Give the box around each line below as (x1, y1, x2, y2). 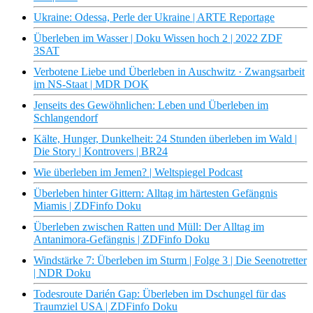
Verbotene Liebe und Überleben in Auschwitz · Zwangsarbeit (34, 66, 305, 78)
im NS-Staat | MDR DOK (34, 78, 149, 91)
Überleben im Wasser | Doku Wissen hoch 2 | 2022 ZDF (34, 32, 282, 45)
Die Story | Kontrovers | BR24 (34, 145, 168, 158)
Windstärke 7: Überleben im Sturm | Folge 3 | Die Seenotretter (34, 254, 307, 267)
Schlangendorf (34, 112, 98, 124)
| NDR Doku (34, 267, 91, 279)
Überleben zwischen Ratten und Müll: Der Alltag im (34, 221, 264, 233)
